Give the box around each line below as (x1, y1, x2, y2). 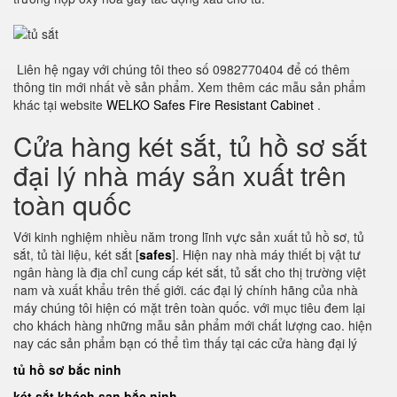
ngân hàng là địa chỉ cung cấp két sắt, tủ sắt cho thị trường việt (13, 263, 366, 281)
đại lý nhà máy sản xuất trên (13, 156, 346, 194)
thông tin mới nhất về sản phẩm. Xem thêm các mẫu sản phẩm (13, 78, 366, 96)
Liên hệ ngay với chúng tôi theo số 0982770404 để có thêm (13, 60, 350, 78)
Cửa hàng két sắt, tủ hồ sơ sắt (13, 127, 367, 165)
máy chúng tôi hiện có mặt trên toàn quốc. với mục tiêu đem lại (13, 299, 365, 316)
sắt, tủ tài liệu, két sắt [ (13, 245, 139, 263)
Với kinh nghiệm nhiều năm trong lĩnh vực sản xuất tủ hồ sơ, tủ (13, 228, 364, 245)
